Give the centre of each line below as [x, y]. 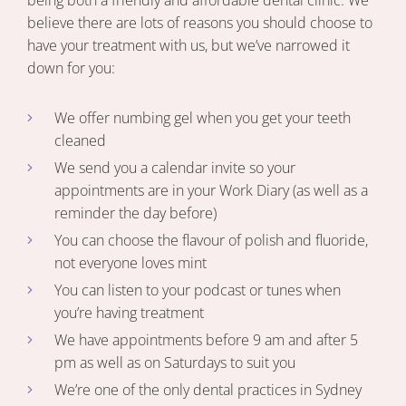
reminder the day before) [135, 213]
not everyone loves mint [130, 263]
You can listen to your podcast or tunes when [198, 290]
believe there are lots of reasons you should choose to [200, 23]
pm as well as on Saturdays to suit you [175, 363]
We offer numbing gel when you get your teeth [203, 118]
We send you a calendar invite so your [175, 168]
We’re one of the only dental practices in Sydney [208, 390]
